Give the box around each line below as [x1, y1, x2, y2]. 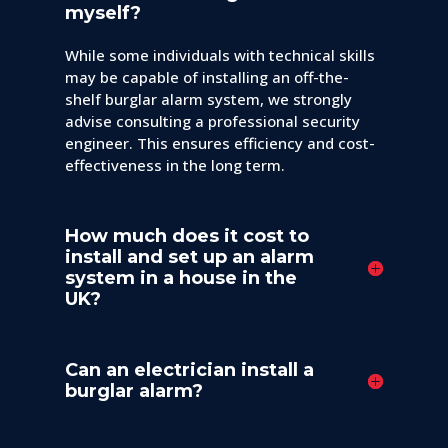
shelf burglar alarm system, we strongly [64, 89, 352, 110]
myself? [64, 2, 141, 25]
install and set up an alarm [64, 246, 314, 269]
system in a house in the [64, 267, 297, 290]
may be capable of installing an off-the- [64, 67, 349, 88]
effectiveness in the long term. [64, 155, 285, 176]
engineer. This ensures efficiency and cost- [64, 133, 375, 154]
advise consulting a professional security [64, 111, 360, 132]
